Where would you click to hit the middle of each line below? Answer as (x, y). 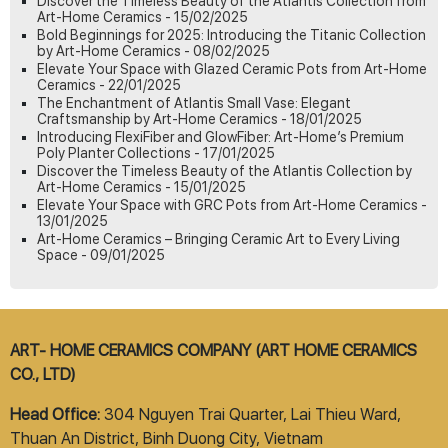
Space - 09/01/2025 (101, 255)
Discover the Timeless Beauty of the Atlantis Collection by (224, 171)
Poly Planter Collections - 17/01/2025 (156, 153)
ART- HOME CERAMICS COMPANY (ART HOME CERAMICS (213, 351)
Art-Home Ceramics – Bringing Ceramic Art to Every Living (218, 239)
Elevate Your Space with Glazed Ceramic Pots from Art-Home (232, 69)
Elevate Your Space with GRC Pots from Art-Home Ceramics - (232, 205)
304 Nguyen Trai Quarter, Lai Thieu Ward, (250, 415)
